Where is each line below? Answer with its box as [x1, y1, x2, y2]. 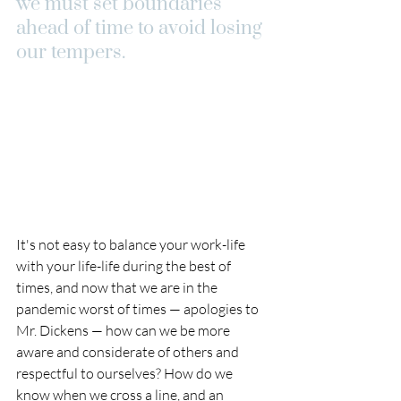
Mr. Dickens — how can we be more [16, 321, 233, 340]
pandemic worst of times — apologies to [16, 300, 261, 319]
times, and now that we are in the [16, 278, 220, 297]
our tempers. [16, 40, 125, 64]
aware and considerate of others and [16, 343, 242, 362]
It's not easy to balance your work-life [16, 235, 248, 254]
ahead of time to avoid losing [16, 16, 267, 40]
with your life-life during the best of [16, 257, 234, 276]
